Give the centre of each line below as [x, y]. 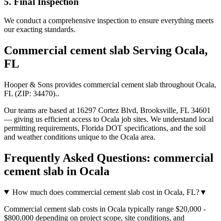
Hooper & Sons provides [44, 85]
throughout [177, 85]
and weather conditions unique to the [62, 137]
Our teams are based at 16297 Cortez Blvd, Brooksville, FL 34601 [107, 110]
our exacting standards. [40, 30]
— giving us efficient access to [53, 119]
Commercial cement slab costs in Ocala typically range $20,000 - [105, 209]
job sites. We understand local [166, 119]
